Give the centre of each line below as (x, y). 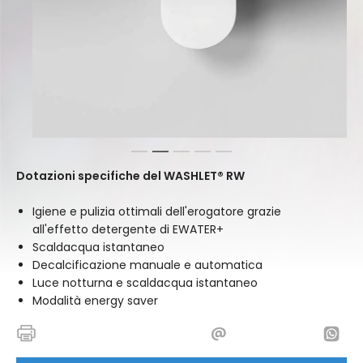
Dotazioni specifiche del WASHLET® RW (130, 176)
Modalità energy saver (95, 301)
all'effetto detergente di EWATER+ (128, 229)
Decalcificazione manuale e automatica (147, 265)
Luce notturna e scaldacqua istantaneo (145, 283)
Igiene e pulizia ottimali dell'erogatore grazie (157, 211)
